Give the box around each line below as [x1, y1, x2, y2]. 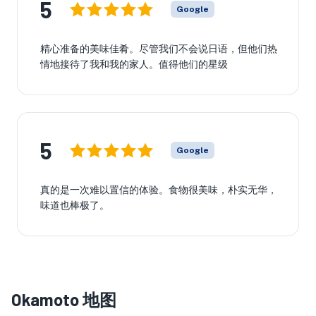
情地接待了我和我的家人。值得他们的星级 [40, 59, 228, 70]
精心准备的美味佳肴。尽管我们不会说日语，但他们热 [40, 43, 277, 54]
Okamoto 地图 [11, 289, 116, 310]
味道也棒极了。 [40, 200, 109, 211]
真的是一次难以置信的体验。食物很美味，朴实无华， [40, 184, 277, 195]
